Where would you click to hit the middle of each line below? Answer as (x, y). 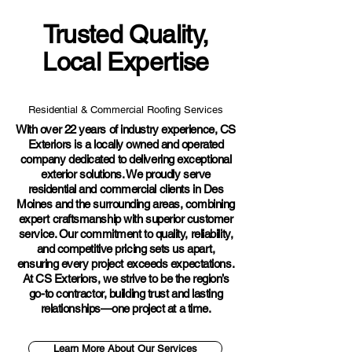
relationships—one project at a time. (126, 308)
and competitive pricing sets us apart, (126, 249)
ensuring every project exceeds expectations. (126, 264)
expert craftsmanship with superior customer (126, 219)
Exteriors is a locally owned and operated (126, 144)
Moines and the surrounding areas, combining (126, 204)
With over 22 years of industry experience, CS (126, 129)
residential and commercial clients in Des (126, 189)
